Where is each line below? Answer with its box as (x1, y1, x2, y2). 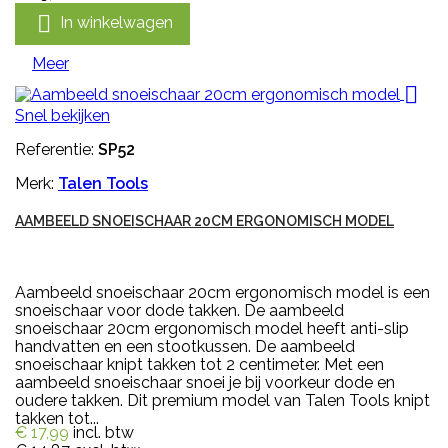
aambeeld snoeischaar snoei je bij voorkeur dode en (15, 372, 395, 392)
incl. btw (73, 422, 134, 442)
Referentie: (15, 139, 98, 159)
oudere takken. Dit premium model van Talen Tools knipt (15, 390, 430, 410)
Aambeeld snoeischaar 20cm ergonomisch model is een (15, 282, 430, 302)
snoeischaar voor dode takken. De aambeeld (15, 300, 344, 320)
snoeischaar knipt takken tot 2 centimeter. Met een (15, 354, 384, 374)
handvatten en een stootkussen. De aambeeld (15, 336, 355, 356)
